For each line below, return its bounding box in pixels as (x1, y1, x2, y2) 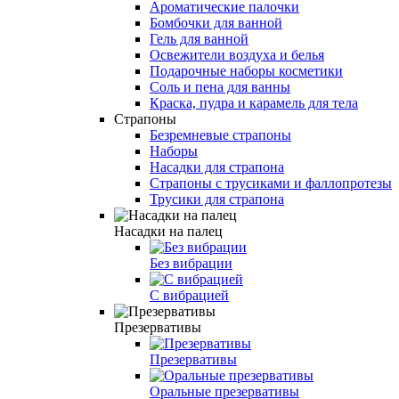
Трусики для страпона (150, 191, 284, 207)
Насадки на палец (114, 223, 223, 239)
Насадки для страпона (150, 159, 284, 175)
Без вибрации (150, 255, 232, 271)
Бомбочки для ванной (150, 14, 282, 30)
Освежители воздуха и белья (150, 46, 324, 62)
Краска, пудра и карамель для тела (150, 94, 358, 110)
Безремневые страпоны (150, 126, 291, 142)
